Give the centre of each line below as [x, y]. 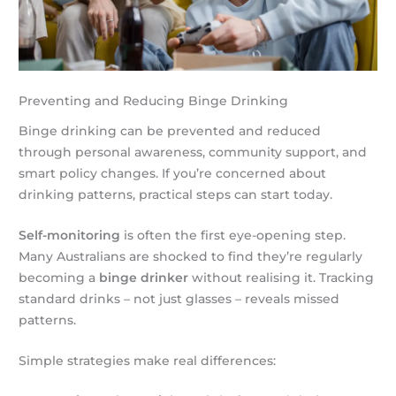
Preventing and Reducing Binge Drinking [154, 101]
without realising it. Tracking [282, 277]
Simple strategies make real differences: [148, 360]
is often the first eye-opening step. [233, 235]
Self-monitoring [70, 235]
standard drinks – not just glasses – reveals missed [179, 298]
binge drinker [144, 277]
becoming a [59, 277]
